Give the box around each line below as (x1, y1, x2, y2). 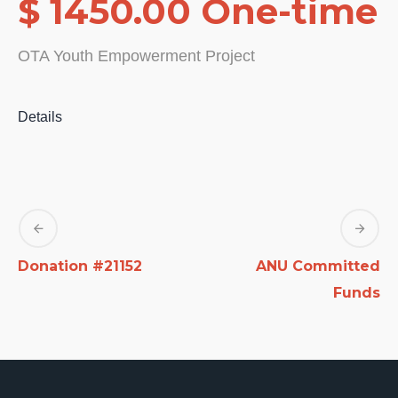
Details (18, 109, 62, 124)
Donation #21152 (18, 258, 142, 275)
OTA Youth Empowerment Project (18, 47, 255, 65)
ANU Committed (256, 258, 380, 275)
